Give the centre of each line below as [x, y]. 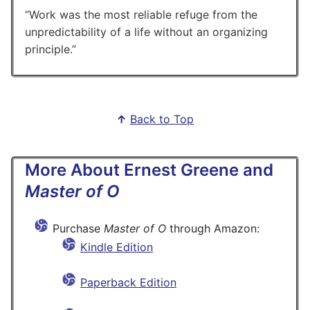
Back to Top [162, 119]
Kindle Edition [117, 247]
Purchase [78, 228]
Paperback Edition [128, 282]
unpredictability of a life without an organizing [146, 31]
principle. [48, 49]
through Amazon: [213, 228]
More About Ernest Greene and [149, 170]
